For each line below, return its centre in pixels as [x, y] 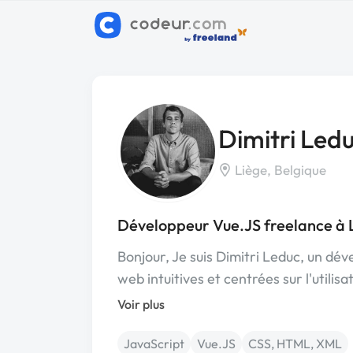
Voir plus [141, 304]
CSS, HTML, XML [295, 344]
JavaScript [154, 344]
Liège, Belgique [279, 169]
